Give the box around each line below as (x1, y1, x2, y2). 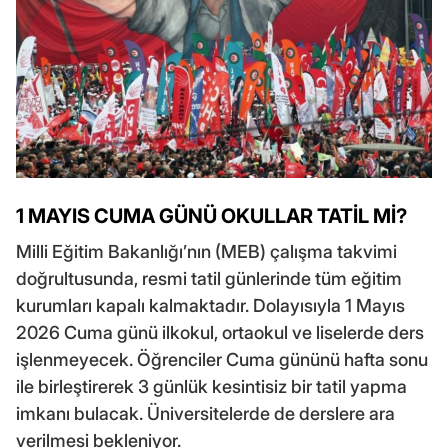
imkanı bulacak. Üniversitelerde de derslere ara (16, 402, 395, 424)
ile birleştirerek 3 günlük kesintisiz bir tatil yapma (16, 375, 407, 397)
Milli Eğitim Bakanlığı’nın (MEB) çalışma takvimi (16, 240, 397, 262)
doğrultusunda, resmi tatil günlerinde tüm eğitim (16, 267, 402, 289)
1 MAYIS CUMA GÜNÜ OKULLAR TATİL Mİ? (16, 203, 407, 228)
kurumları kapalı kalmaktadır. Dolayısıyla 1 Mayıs (16, 294, 405, 316)
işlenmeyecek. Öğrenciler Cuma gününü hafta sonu (16, 348, 428, 370)
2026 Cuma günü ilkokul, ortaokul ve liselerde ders (16, 321, 424, 343)
